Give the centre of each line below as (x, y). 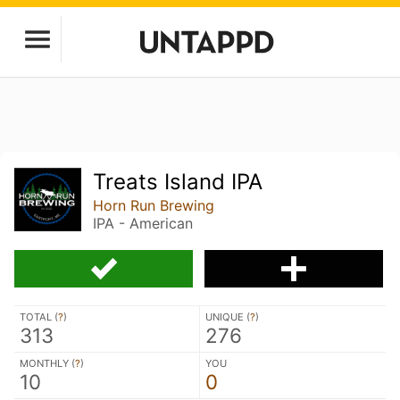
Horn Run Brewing (154, 205)
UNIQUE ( (228, 317)
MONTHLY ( (47, 363)
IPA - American (143, 223)
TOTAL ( (39, 317)
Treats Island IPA (178, 182)
